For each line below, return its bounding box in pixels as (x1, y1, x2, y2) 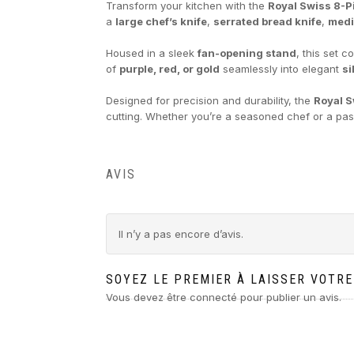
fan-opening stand (198, 46, 297, 59)
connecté (190, 290, 238, 303)
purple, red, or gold (119, 62, 220, 75)
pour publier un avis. (237, 290, 342, 303)
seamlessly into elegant (220, 62, 343, 75)
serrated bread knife (213, 14, 322, 28)
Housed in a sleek (106, 46, 198, 59)
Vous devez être (106, 290, 190, 303)
